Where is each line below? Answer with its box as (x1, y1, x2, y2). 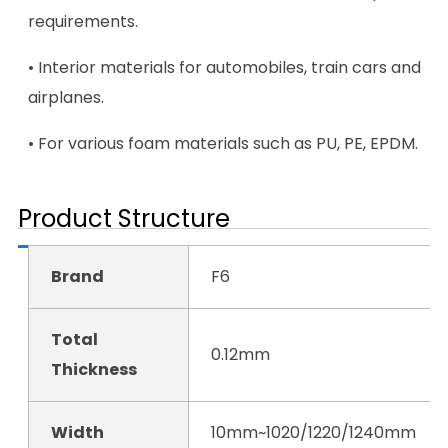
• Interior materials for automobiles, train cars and (27, 56, 421, 80)
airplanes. (27, 86, 104, 110)
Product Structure (17, 201, 230, 235)
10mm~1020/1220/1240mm (211, 420, 417, 444)
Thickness (51, 357, 138, 381)
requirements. (27, 10, 138, 34)
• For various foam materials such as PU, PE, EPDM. (27, 132, 418, 156)
